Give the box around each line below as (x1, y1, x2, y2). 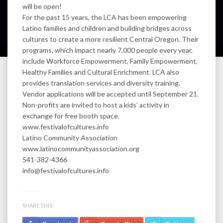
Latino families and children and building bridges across (22, 24, 192, 33)
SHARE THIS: (22, 202, 54, 209)
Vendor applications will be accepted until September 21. (22, 90, 199, 99)
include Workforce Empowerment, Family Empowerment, (22, 57, 198, 66)
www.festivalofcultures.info (22, 122, 109, 131)
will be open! (22, 2, 62, 11)
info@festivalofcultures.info (22, 166, 109, 175)
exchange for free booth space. (22, 111, 119, 120)
